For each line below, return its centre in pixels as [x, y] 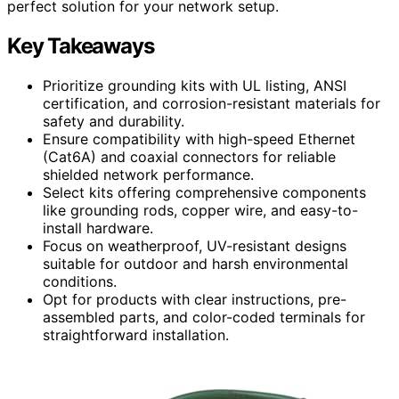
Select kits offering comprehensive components [204, 192]
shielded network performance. [148, 174]
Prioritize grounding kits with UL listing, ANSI [195, 85]
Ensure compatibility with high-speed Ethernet [199, 138]
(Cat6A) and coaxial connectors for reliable [189, 156]
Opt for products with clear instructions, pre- [195, 299]
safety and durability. [114, 121]
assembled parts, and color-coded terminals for [204, 317]
